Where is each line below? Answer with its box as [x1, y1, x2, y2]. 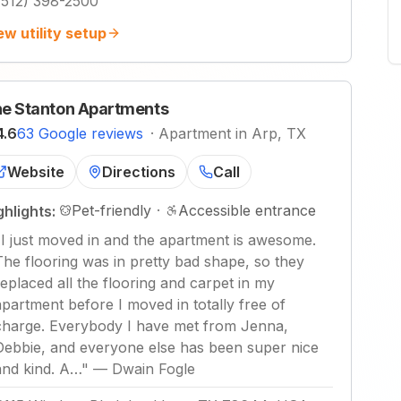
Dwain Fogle [112, 360, 195, 378]
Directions [102, 163, 175, 181]
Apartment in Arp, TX [158, 124, 306, 142]
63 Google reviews [17, 124, 143, 142]
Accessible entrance [178, 201, 316, 219]
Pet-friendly [72, 201, 151, 219]
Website [7, 163, 64, 181]
